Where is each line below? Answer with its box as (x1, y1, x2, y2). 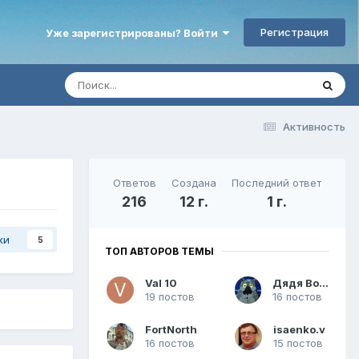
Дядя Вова (318, 276, 329, 289)
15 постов (273, 336, 323, 349)
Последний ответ (232, 175, 322, 189)
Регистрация (260, 25, 329, 38)
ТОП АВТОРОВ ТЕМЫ (105, 244, 214, 257)
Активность (283, 119, 345, 133)
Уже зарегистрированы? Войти (46, 26, 223, 39)
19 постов (145, 289, 195, 303)
